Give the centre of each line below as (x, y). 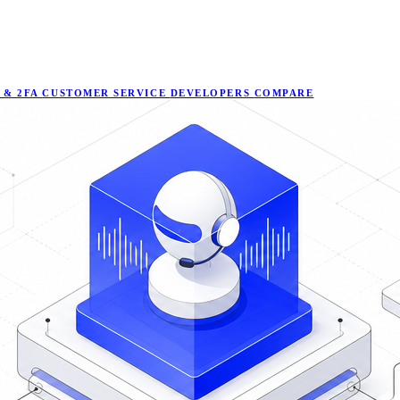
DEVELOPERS (212, 92)
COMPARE (284, 92)
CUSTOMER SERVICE (106, 92)
